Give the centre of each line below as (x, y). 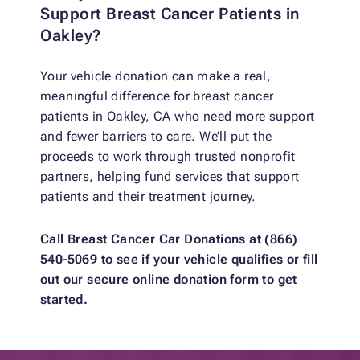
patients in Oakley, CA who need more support (178, 117)
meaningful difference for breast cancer (157, 96)
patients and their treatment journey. (148, 197)
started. (66, 300)
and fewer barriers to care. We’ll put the (156, 137)
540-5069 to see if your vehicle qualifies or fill (179, 260)
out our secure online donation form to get (169, 280)
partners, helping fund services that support (170, 177)
